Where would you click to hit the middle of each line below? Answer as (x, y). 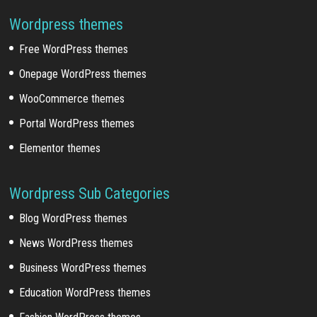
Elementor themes (60, 148)
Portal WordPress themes (77, 123)
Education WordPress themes (85, 292)
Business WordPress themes (83, 267)
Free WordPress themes (74, 49)
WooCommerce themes (72, 98)
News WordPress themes (76, 243)
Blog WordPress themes (74, 218)
